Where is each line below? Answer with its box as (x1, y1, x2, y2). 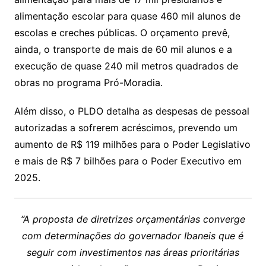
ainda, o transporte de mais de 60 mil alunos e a (14, 43, 232, 56)
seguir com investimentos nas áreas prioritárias (26, 246, 239, 259)
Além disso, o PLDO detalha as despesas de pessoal (14, 105, 249, 118)
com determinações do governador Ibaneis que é (22, 230, 244, 242)
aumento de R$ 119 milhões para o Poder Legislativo (14, 138, 251, 151)
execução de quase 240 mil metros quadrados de (14, 60, 238, 72)
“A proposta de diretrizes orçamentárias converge (20, 213, 245, 226)
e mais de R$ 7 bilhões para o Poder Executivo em (14, 155, 242, 167)
